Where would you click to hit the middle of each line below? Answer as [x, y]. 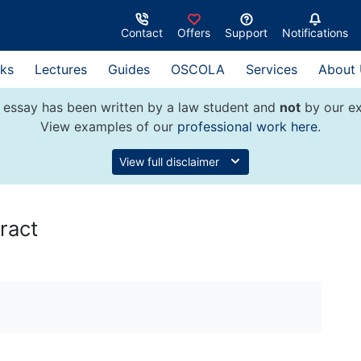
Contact [142, 32]
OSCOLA [198, 69]
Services [272, 69]
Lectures [61, 69]
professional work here [247, 127]
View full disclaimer [171, 162]
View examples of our [109, 127]
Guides [129, 69]
